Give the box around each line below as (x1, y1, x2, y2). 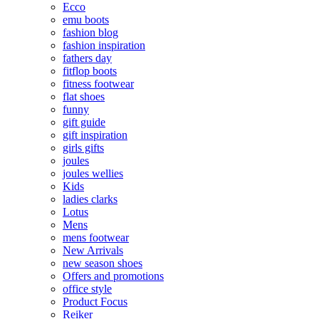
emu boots (63, 13, 109, 26)
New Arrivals (63, 244, 123, 256)
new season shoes (63, 256, 142, 269)
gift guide (63, 115, 105, 128)
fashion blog (63, 26, 118, 38)
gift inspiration (63, 128, 127, 141)
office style (63, 282, 112, 295)
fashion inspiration (63, 38, 145, 51)
